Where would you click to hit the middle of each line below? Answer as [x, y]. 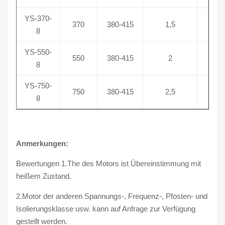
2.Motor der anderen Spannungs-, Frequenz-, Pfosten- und [112, 196]
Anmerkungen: [42, 143]
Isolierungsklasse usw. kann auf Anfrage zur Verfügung [106, 209]
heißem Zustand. [44, 176]
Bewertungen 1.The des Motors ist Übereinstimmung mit [108, 163]
